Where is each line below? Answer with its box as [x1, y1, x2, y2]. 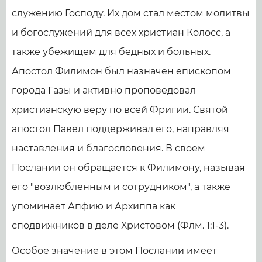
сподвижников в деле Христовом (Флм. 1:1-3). [12, 219, 229, 231]
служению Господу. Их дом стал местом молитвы [12, 7, 250, 19]
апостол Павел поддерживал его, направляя [12, 123, 229, 135]
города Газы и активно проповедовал [12, 84, 196, 96]
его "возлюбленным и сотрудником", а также [12, 181, 230, 192]
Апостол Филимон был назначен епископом [12, 65, 231, 77]
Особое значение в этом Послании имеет [12, 244, 217, 256]
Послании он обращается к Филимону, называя [12, 161, 245, 173]
